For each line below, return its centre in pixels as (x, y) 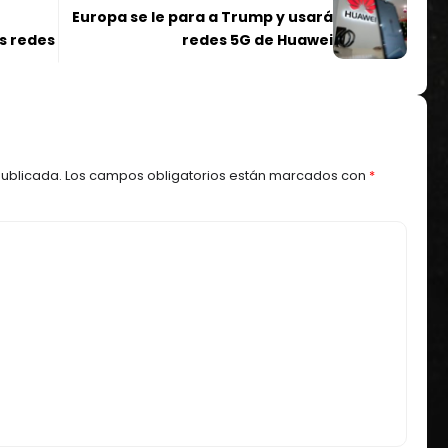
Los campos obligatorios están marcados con (217, 175)
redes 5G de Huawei (258, 39)
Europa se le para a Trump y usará (203, 16)
